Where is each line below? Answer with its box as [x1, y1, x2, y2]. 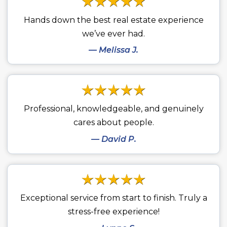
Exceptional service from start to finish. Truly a [20, 193, 207, 203]
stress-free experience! [67, 207, 160, 217]
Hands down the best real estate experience [23, 15, 204, 25]
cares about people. [73, 117, 154, 127]
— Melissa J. [89, 45, 138, 55]
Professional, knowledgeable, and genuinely [23, 103, 204, 113]
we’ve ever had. [82, 28, 145, 39]
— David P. [91, 134, 136, 144]
